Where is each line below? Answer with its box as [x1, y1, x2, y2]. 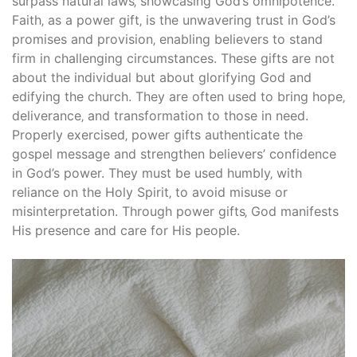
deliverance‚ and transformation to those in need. [12, 108, 308, 124]
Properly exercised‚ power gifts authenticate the [12, 127, 303, 143]
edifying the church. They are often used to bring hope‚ [12, 88, 345, 105]
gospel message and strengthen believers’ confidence [12, 146, 336, 163]
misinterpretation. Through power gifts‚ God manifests [12, 203, 339, 220]
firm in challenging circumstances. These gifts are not [12, 50, 335, 67]
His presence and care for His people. [12, 222, 240, 239]
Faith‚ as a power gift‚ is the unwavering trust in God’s [12, 12, 335, 29]
